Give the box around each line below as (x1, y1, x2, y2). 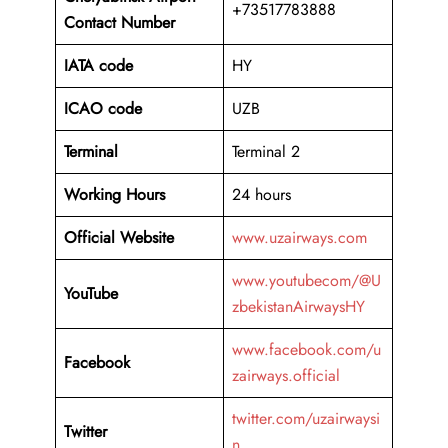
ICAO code (64, 97, 142, 121)
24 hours (232, 183, 291, 207)
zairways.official (232, 364, 340, 388)
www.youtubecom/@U (232, 269, 381, 293)
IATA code (64, 54, 133, 78)
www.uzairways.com (232, 226, 367, 250)
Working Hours (64, 183, 165, 207)
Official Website (64, 226, 174, 250)
